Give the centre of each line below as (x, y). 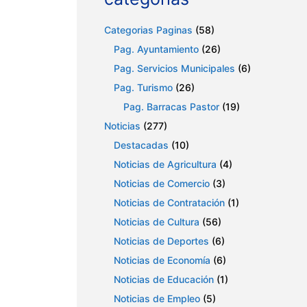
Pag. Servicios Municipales (174, 69)
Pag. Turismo (143, 88)
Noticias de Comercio (162, 184)
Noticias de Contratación (169, 203)
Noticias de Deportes (161, 241)
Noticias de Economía (162, 260)
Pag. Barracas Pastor (171, 107)
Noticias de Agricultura (165, 164)
